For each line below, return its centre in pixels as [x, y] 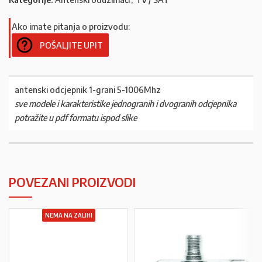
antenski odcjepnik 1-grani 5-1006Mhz [88, 89]
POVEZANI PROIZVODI [72, 182]
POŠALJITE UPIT [71, 45]
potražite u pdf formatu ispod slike [76, 118]
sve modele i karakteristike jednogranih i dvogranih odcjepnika [125, 104]
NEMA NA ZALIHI [68, 215]
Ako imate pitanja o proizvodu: [71, 26]
